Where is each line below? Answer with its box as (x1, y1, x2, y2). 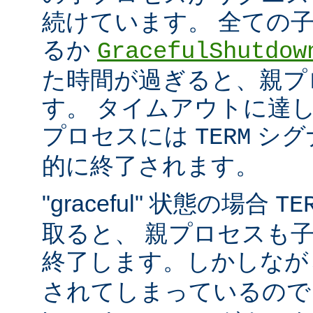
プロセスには (42, 122, 195, 150)
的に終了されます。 (42, 152, 259, 180)
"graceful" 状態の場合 (42, 190, 275, 217)
